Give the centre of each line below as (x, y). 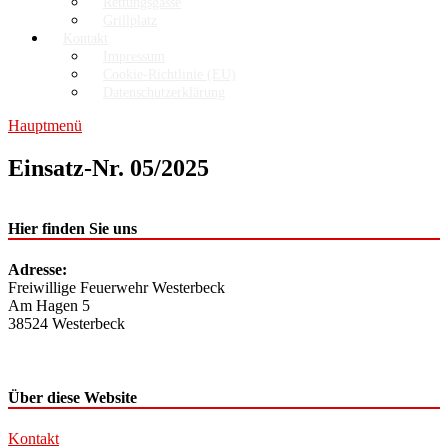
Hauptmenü (45, 126)
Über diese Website (72, 397)
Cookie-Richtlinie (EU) (169, 75)
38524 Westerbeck (66, 324)
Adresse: (37, 270)
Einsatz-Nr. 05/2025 (108, 168)
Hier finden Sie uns (72, 229)
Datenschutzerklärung (164, 93)
